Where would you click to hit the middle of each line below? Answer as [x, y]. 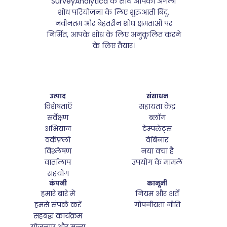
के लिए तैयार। [113, 46]
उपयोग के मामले [157, 162]
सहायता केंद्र [157, 106]
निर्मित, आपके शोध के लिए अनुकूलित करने [113, 34]
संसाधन [157, 96]
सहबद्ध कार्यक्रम [58, 216]
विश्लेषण [58, 151]
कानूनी [157, 183]
